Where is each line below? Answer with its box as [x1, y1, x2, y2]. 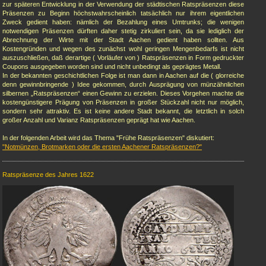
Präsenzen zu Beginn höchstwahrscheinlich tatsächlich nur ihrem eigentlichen [2, 9, 244, 17]
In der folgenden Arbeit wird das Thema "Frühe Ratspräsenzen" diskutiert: [2, 134, 214, 141]
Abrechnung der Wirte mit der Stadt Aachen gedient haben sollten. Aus [2, 36, 244, 43]
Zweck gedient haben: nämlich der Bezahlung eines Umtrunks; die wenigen [2, 18, 244, 26]
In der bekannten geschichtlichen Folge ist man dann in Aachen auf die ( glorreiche [2, 72, 244, 79]
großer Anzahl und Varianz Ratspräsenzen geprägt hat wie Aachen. [2, 116, 195, 123]
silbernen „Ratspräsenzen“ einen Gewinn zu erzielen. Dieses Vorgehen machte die [2, 90, 244, 97]
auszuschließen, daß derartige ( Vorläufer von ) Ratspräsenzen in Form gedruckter [2, 54, 244, 61]
